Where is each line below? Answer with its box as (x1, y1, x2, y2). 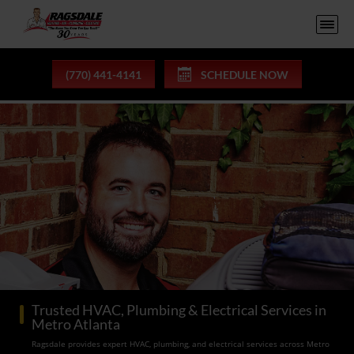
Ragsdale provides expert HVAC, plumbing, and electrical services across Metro (32, 338, 330, 349)
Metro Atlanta (32, 315, 120, 333)
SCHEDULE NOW (201, 67, 288, 81)
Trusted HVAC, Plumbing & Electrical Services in (32, 301, 326, 318)
